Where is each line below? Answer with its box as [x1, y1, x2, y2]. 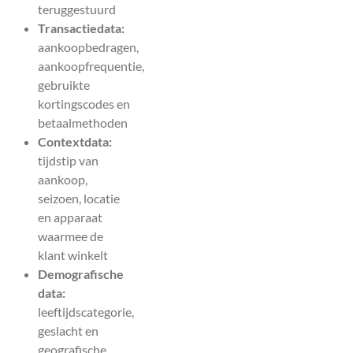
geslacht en [38, 323, 98, 339]
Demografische [38, 266, 124, 282]
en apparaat [38, 210, 102, 225]
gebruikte [38, 77, 90, 93]
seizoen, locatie [38, 191, 120, 206]
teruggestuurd [38, 2, 116, 17]
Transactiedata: [38, 20, 124, 36]
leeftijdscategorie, [38, 304, 134, 320]
